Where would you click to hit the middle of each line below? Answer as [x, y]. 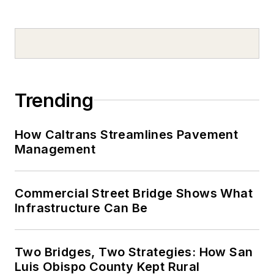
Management [55, 149]
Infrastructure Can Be [81, 208]
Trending [54, 100]
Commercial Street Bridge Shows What [134, 193]
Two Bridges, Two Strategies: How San [134, 252]
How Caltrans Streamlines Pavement [127, 134]
